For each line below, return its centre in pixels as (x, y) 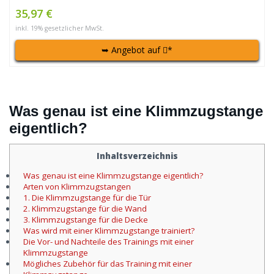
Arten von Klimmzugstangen (77, 186)
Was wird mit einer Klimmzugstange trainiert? (109, 230)
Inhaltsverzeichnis (137, 156)
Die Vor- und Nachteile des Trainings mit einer (109, 241)
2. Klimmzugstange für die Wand (85, 208)
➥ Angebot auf (132, 50)
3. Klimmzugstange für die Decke (86, 219)
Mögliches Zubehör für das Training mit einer (108, 263)
